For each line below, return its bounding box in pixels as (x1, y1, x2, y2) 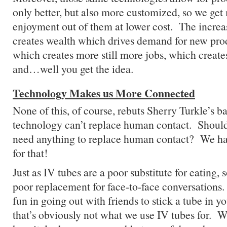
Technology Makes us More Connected (13, 85, 195, 101)
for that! (13, 145, 48, 160)
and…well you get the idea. (13, 61, 133, 76)
